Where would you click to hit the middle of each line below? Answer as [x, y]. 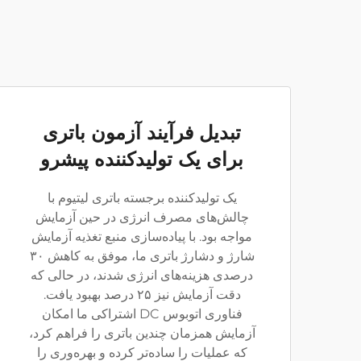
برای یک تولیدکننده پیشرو [142, 159]
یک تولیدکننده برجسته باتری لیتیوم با [142, 198]
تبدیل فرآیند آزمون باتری [142, 133]
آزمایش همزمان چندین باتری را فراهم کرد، [142, 333]
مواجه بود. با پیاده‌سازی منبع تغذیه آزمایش [142, 237]
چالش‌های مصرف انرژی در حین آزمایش [142, 217]
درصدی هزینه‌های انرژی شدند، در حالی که [142, 275]
